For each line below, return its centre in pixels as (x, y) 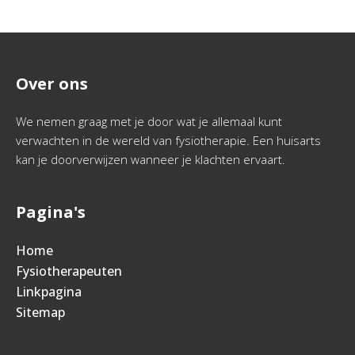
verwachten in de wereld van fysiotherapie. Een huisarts (168, 141)
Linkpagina (49, 292)
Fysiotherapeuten (69, 271)
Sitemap (40, 313)
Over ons (52, 84)
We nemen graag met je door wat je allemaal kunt (149, 122)
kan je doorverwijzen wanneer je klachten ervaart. (151, 160)
